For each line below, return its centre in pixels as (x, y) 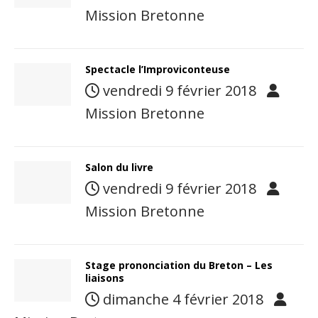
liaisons (105, 278)
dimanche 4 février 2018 (183, 299)
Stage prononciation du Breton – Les (179, 265)
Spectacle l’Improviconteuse (158, 69)
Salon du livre (119, 167)
